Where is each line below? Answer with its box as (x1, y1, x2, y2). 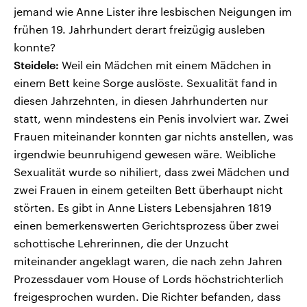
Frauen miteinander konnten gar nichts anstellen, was (14, 130, 293, 143)
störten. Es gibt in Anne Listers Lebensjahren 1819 (14, 201, 271, 214)
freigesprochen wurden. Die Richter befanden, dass (14, 290, 281, 304)
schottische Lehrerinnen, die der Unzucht (14, 236, 229, 250)
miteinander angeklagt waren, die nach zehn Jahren (14, 254, 282, 268)
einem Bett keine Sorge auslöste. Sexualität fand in (14, 76, 278, 90)
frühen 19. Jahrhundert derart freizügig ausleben (14, 23, 265, 36)
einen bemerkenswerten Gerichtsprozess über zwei (14, 219, 279, 232)
